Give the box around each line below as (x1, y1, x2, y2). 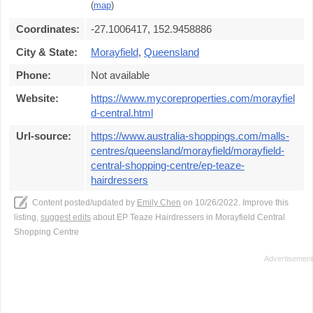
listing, (14, 212, 41, 222)
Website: (16, 92, 59, 104)
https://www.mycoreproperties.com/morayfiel (91, 92, 295, 104)
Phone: (16, 69, 51, 81)
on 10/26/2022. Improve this (181, 198, 289, 208)
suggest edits (41, 212, 91, 222)
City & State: (16, 46, 78, 58)
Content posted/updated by (32, 198, 137, 208)
